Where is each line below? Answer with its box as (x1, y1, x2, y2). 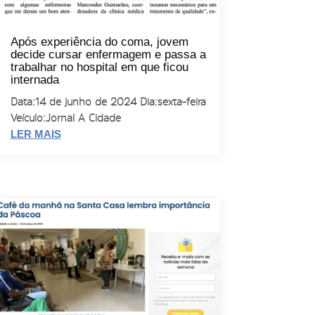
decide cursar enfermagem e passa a (10, 47, 206, 61)
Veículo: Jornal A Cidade (10, 112, 121, 123)
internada (10, 72, 59, 86)
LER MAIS (10, 127, 61, 140)
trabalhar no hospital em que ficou (10, 60, 188, 74)
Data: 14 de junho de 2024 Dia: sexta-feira (10, 96, 206, 107)
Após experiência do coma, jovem (10, 34, 188, 49)
